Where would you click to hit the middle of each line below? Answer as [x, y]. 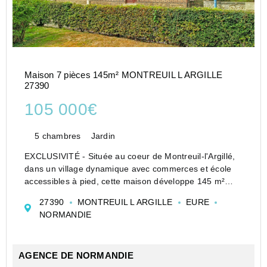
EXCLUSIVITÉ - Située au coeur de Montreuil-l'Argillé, [130, 156]
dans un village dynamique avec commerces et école [128, 168]
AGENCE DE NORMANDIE [76, 255]
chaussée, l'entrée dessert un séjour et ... [106, 206]
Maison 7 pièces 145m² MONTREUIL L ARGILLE [124, 75]
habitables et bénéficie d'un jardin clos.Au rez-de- [121, 193]
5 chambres [58, 136]
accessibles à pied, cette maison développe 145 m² [125, 181]
